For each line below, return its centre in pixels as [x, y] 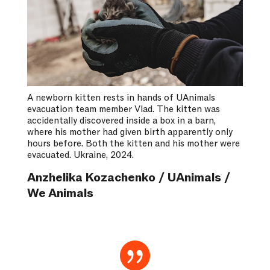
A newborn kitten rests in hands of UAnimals [121, 98]
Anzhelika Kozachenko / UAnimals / [128, 178]
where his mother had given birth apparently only [130, 132]
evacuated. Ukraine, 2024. [80, 155]
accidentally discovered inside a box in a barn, [121, 121]
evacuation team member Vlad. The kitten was [123, 109]
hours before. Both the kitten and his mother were [133, 144]
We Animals [60, 194]
